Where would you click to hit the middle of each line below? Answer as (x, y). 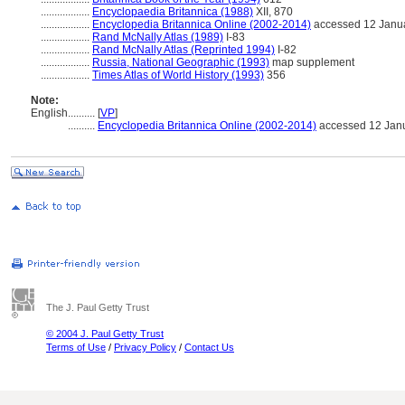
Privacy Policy (145, 347)
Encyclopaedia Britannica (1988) (173, 12)
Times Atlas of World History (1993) (178, 75)
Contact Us (209, 347)
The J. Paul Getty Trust (98, 307)
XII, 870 (273, 12)
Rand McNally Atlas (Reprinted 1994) (184, 50)
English (49, 113)
